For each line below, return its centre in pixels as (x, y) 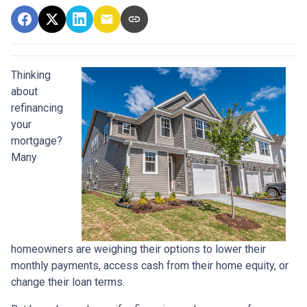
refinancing (37, 108)
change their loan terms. (68, 282)
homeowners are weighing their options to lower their (138, 249)
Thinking (31, 75)
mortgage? (37, 141)
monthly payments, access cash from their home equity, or (150, 266)
